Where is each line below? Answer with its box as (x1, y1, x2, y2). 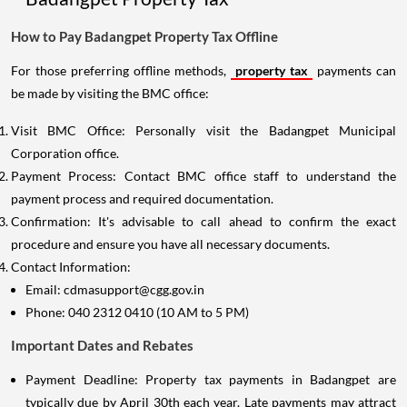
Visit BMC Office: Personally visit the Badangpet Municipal (11, 123, 396, 139)
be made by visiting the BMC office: (11, 85, 209, 102)
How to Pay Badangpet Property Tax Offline (11, 28, 278, 45)
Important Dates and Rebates (11, 337, 194, 354)
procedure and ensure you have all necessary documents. (11, 236, 330, 253)
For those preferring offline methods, (11, 63, 231, 79)
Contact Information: (11, 259, 131, 275)
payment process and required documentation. (11, 191, 273, 207)
